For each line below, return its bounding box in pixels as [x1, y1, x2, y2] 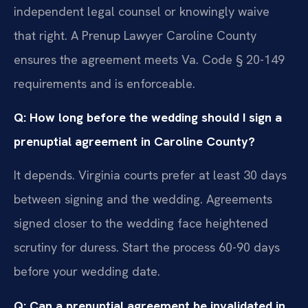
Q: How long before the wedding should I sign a [14, 109, 282, 125]
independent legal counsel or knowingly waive [14, 3, 269, 19]
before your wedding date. [14, 263, 160, 280]
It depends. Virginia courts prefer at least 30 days [14, 167, 287, 184]
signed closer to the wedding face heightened [14, 215, 268, 232]
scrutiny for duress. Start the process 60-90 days [14, 239, 280, 256]
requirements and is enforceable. [14, 75, 195, 91]
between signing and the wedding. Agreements [14, 191, 272, 208]
